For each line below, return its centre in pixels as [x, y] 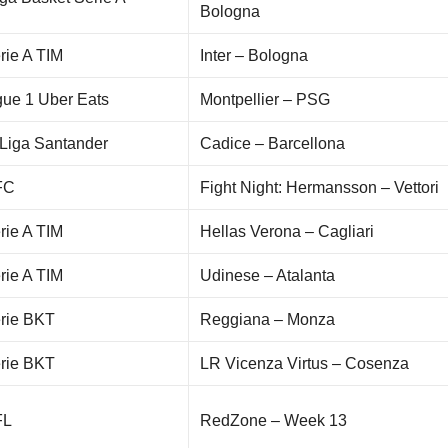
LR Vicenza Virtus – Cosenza [305, 364]
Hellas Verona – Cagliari [287, 232]
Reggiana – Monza [268, 320]
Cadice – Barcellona [273, 144]
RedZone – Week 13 [274, 421]
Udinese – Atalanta [268, 276]
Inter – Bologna [254, 56]
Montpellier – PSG [265, 100]
